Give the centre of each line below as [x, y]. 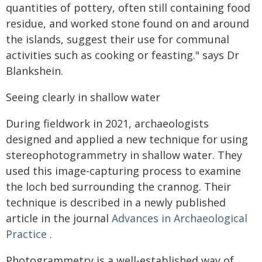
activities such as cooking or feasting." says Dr [123, 55]
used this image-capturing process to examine [123, 170]
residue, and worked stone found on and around [127, 23]
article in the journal [59, 218]
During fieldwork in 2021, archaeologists [107, 123]
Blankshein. [35, 70]
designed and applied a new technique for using [127, 139]
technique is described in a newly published [116, 202]
